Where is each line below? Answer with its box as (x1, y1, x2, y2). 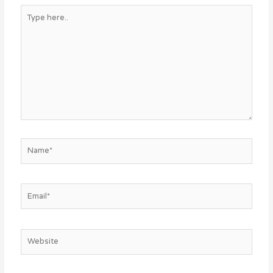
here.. (20, 18, 42, 29)
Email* (20, 184, 43, 194)
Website (20, 229, 52, 239)
